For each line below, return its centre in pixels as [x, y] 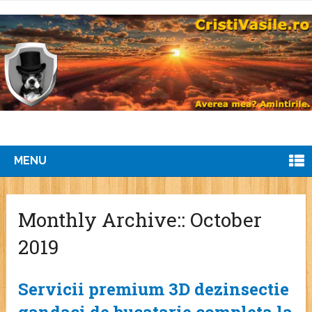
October [224, 220]
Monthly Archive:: [102, 220]
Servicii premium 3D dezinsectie [154, 289]
